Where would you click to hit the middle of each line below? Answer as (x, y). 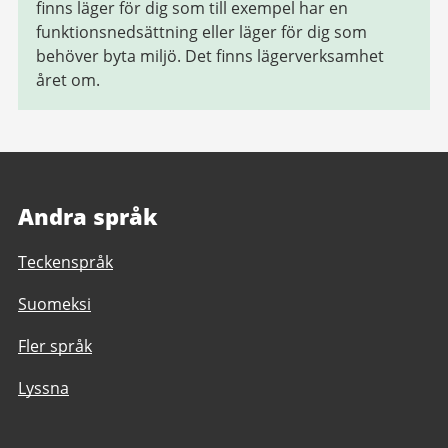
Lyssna (43, 388)
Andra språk (88, 216)
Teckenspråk (65, 262)
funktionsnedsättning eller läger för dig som (201, 32)
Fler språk (55, 346)
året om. (68, 80)
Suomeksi (54, 304)
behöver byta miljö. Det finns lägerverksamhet (210, 56)
